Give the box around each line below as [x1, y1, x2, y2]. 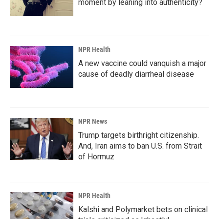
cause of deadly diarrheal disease [78, 69, 194, 79]
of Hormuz [78, 152, 114, 161]
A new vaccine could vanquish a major [78, 59, 206, 68]
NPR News [78, 117, 107, 125]
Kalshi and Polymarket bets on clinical [78, 205, 208, 214]
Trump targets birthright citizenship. [78, 131, 199, 140]
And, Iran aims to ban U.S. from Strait [78, 141, 202, 151]
